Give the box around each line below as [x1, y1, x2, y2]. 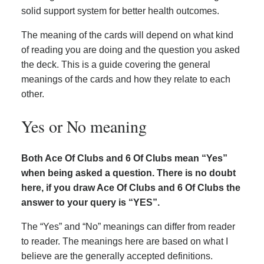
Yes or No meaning [21, 115, 147, 138]
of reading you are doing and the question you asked [21, 44, 240, 55]
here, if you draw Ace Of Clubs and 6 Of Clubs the [21, 183, 240, 193]
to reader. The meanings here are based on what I [21, 236, 228, 247]
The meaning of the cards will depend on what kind [21, 29, 233, 40]
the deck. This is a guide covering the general [21, 59, 210, 70]
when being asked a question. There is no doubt [21, 168, 236, 179]
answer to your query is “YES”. [21, 197, 160, 208]
